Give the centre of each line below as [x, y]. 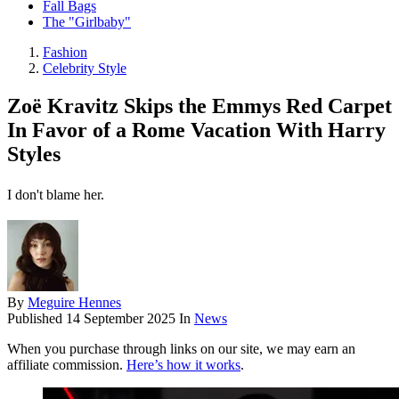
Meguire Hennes [74, 303]
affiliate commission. [67, 365]
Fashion [65, 53]
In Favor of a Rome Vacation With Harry [196, 130]
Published [37, 319]
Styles [34, 155]
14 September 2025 [122, 319]
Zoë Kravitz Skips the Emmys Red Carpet [199, 106]
